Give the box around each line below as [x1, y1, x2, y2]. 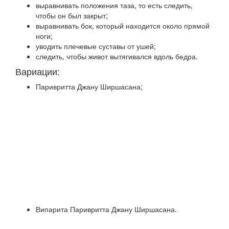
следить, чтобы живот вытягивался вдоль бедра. [36, 51, 198, 61]
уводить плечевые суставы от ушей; [36, 41, 156, 51]
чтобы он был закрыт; [36, 10, 108, 20]
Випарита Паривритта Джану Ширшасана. [36, 204, 177, 214]
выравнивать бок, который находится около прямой [36, 20, 210, 31]
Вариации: [15, 64, 60, 78]
